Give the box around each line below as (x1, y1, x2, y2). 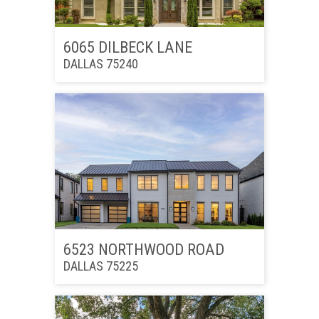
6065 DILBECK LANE (63, 37, 192, 56)
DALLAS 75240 (63, 56, 138, 71)
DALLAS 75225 (63, 258, 138, 273)
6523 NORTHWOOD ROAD (63, 239, 224, 258)
